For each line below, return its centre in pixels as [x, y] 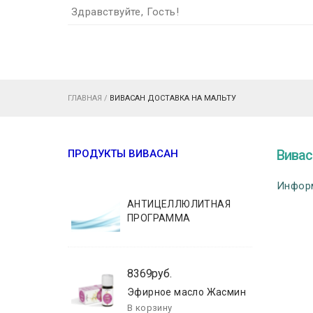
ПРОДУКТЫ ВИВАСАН [123, 154]
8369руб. [150, 274]
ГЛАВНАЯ [85, 98]
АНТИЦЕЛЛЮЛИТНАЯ [179, 204]
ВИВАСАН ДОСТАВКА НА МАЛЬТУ [173, 98]
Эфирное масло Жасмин [187, 292]
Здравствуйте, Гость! [125, 12]
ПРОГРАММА [159, 218]
